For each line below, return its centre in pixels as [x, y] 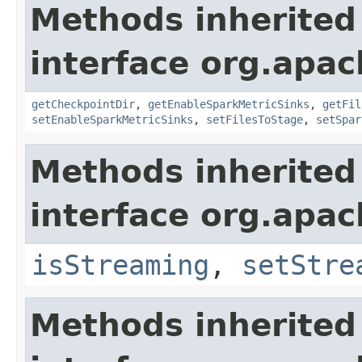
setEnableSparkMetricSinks [112, 119]
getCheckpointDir [83, 104]
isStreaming [120, 265]
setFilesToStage [255, 119]
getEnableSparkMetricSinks [229, 104]
